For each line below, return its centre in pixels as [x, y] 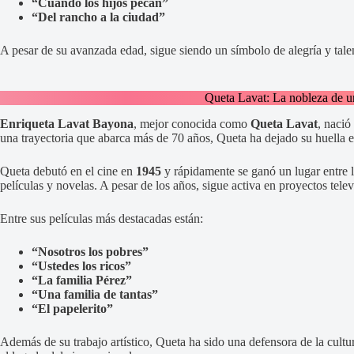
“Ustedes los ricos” [81, 265]
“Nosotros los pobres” [90, 251]
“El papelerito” [72, 308]
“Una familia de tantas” [95, 294]
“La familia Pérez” [82, 280]
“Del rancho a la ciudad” [98, 17]
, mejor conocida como [192, 123]
